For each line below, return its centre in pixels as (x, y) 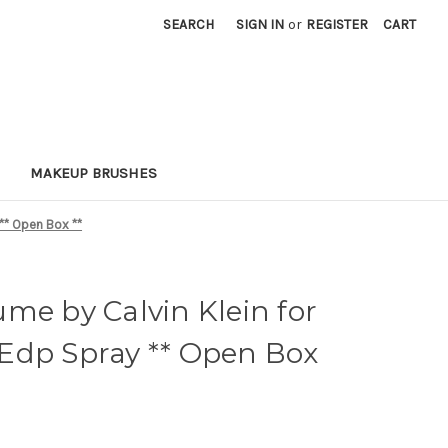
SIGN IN (260, 24)
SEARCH (189, 24)
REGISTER (337, 24)
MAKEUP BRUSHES (93, 172)
